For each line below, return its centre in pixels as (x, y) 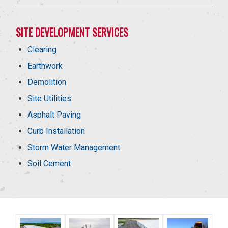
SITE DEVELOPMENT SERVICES (72, 32)
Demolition (47, 82)
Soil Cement (49, 164)
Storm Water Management (74, 148)
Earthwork (45, 66)
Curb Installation (56, 131)
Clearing (42, 50)
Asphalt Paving (54, 115)
